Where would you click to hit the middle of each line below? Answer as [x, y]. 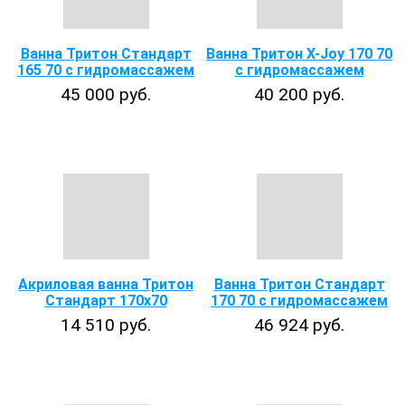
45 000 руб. [106, 94]
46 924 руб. [299, 325]
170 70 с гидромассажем [299, 301]
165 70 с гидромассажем [106, 70]
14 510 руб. [106, 325]
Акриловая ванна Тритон [106, 284]
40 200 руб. [299, 94]
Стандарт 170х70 [106, 301]
